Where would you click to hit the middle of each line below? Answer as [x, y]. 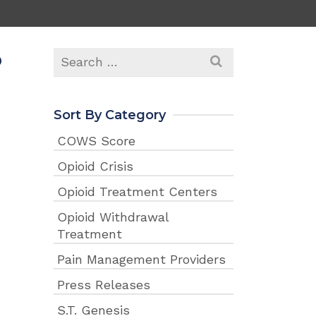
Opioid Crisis [95, 166]
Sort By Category [110, 115]
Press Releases [104, 285]
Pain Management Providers [141, 259]
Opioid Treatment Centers [137, 192]
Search [74, 56]
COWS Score [96, 141]
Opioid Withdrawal [113, 217]
